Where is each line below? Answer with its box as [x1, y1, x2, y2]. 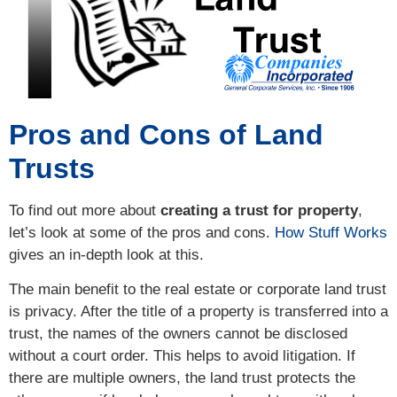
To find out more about [9, 201, 160, 219]
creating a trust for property [160, 201, 358, 219]
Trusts [9, 152, 95, 184]
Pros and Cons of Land [9, 118, 323, 151]
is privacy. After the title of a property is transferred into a [9, 303, 388, 321]
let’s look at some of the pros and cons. [9, 223, 275, 241]
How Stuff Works [275, 223, 387, 241]
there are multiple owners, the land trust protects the [9, 370, 355, 387]
